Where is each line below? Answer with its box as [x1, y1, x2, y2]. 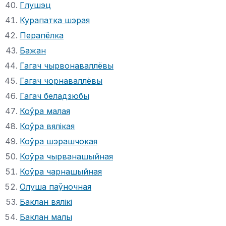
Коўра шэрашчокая [20, 136, 97, 146]
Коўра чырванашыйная [20, 151, 113, 161]
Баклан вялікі [20, 196, 72, 207]
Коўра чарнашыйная [20, 166, 102, 177]
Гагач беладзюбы [20, 90, 89, 101]
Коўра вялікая [20, 121, 75, 131]
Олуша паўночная [20, 181, 91, 192]
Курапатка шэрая [20, 15, 90, 25]
